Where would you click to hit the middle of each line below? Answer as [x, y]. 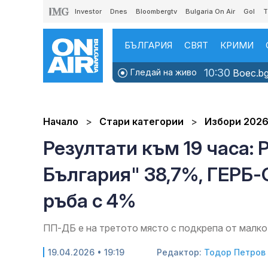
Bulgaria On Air [210, 11]
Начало [61, 122]
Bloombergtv [156, 11]
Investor [88, 11]
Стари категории [143, 122]
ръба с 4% [89, 201]
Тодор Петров [235, 252]
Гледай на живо [162, 72]
